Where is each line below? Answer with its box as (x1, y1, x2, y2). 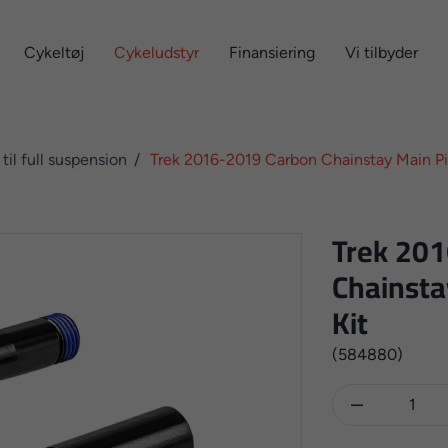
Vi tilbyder (344, 43, 418, 62)
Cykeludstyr (113, 43, 199, 62)
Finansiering (228, 43, 315, 62)
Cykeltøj (23, 43, 84, 62)
